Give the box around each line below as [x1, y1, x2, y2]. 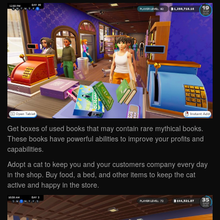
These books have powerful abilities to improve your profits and [7, 133, 204, 143]
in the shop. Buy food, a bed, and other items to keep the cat [7, 169, 195, 179]
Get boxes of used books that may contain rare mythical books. [7, 123, 203, 133]
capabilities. [7, 143, 44, 154]
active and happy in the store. [7, 179, 99, 190]
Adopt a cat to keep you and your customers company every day [7, 159, 208, 169]
